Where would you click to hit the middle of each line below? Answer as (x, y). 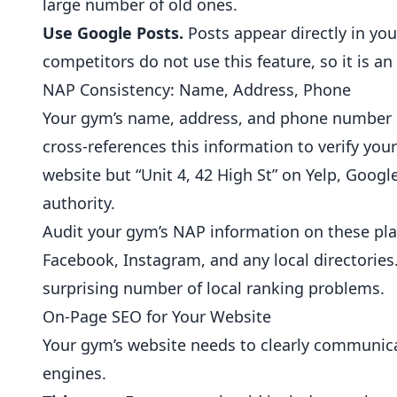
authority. (79, 203)
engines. (74, 373)
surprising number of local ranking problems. (214, 288)
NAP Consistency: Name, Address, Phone (197, 90)
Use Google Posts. (113, 33)
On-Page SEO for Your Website (157, 316)
